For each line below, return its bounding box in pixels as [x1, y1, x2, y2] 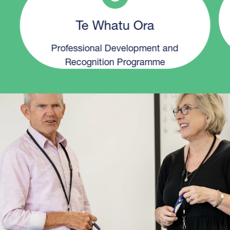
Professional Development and [51, 42, 179, 53]
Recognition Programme [65, 55, 165, 67]
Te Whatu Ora [75, 16, 155, 32]
